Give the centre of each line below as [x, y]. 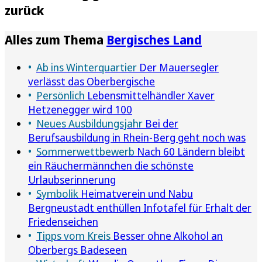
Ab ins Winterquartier [87, 67]
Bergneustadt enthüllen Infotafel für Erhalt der [140, 207]
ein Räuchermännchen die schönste [111, 165]
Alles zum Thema [56, 39]
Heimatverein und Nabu [136, 193]
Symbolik [57, 193]
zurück [24, 10]
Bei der [161, 123]
